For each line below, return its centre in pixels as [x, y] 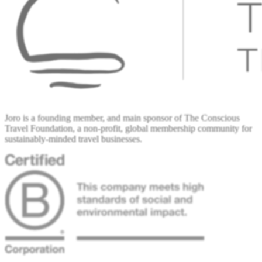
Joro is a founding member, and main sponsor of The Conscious [122, 118]
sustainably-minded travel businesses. [73, 139]
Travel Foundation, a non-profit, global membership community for [128, 129]
